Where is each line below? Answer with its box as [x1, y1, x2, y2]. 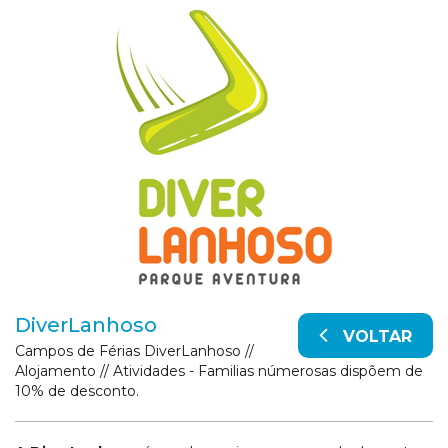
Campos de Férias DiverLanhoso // [15, 342, 254, 361]
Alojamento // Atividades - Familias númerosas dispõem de [15, 362, 423, 381]
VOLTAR [328, 327, 412, 347]
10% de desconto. [15, 382, 139, 401]
